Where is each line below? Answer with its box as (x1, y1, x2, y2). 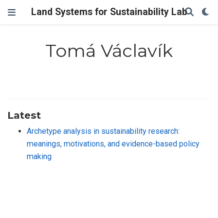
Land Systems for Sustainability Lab (31, 6, 187, 18)
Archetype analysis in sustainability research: (27, 126, 180, 136)
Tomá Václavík (45, 40, 173, 62)
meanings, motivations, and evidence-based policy (27, 139, 200, 148)
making (27, 151, 52, 161)
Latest (7, 109, 41, 121)
